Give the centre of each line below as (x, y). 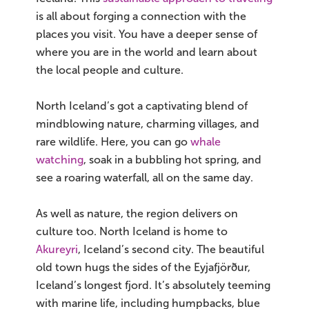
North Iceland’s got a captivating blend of (142, 106)
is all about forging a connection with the (141, 17)
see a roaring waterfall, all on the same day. (144, 178)
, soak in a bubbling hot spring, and (172, 160)
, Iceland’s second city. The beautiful (171, 250)
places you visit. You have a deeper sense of (147, 34)
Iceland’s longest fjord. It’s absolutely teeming (153, 286)
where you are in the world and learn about (147, 52)
